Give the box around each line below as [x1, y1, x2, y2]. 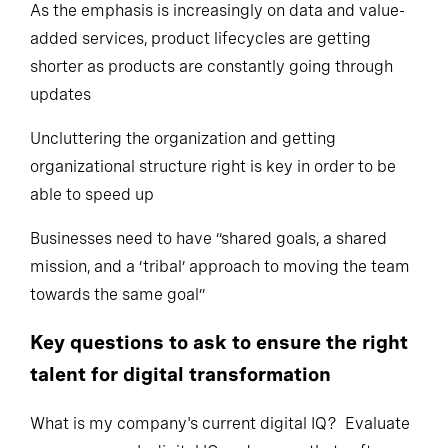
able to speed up [30, 195, 154, 215]
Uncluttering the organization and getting [30, 139, 336, 159]
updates [30, 95, 91, 115]
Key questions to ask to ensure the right [30, 341, 408, 365]
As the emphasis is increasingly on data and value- [30, 11, 405, 31]
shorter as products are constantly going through [30, 67, 393, 87]
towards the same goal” [30, 295, 205, 315]
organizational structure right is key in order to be [30, 167, 396, 187]
